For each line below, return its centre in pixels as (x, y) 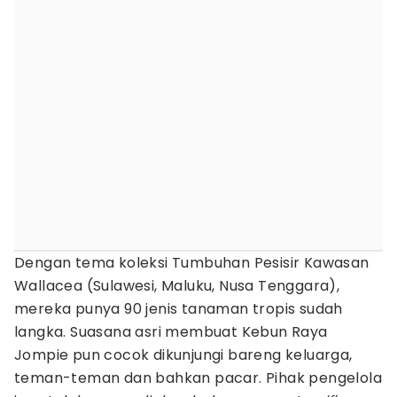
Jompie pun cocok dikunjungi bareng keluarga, (183, 355)
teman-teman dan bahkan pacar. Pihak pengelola (198, 378)
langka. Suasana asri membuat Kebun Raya (171, 332)
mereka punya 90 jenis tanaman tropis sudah (179, 309)
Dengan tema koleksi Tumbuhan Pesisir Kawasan (192, 263)
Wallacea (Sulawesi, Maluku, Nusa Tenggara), (177, 286)
